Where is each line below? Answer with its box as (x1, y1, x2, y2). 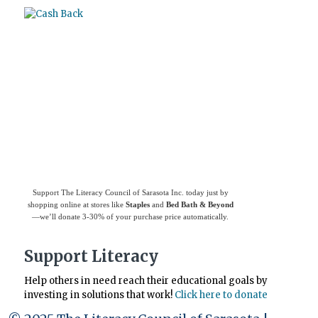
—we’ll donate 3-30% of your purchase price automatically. (32, 212, 229, 221)
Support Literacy (23, 246, 158, 267)
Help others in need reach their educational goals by (23, 275, 268, 287)
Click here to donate (174, 289, 268, 302)
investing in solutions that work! (23, 289, 175, 302)
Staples (125, 200, 150, 209)
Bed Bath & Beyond (165, 200, 234, 209)
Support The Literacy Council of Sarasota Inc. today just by (32, 188, 229, 197)
